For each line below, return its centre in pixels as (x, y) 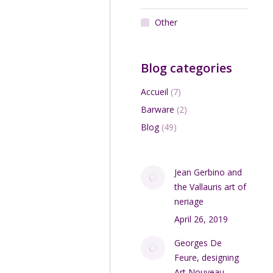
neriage (189, 201)
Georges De (198, 243)
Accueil (155, 92)
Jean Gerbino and (208, 172)
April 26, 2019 (201, 219)
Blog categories (187, 68)
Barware (158, 109)
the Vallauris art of (211, 187)
